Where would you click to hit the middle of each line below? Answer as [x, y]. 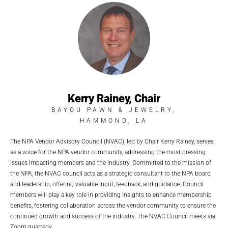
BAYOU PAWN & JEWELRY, [114, 110]
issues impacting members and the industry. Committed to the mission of [111, 163]
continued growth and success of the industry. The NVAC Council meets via [113, 216]
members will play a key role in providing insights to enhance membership [111, 195]
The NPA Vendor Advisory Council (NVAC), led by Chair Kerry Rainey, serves [112, 141]
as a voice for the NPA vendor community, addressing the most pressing [108, 152]
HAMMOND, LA [114, 120]
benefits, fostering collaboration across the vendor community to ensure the [113, 205]
